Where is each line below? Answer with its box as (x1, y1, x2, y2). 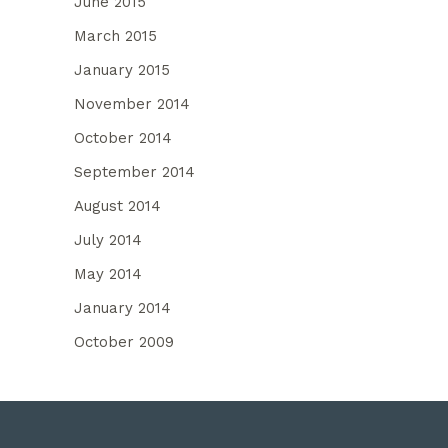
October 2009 (74, 332, 174, 351)
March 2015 (74, 26, 157, 45)
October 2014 (74, 128, 172, 147)
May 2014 (74, 264, 142, 283)
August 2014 (74, 196, 161, 215)
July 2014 (74, 230, 142, 249)
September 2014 (74, 162, 195, 181)
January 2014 (74, 298, 171, 317)
